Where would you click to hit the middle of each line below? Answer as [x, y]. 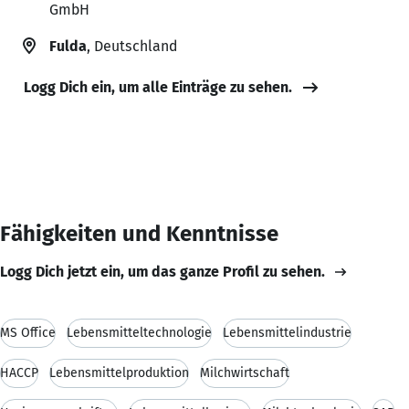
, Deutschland [132, 46]
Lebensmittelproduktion [119, 372]
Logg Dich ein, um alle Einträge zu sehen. [158, 87]
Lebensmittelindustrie [287, 332]
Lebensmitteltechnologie [139, 332]
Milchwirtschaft [245, 372]
